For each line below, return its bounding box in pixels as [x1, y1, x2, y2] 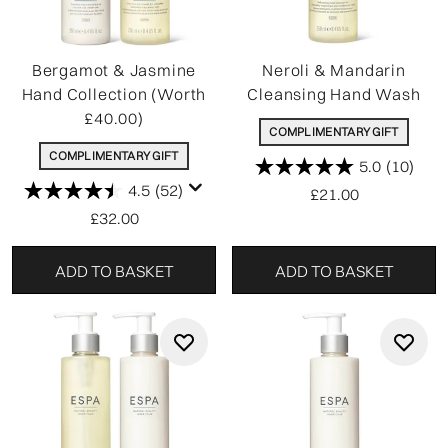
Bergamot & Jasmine [31, 60, 197, 80]
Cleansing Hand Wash [247, 84, 421, 104]
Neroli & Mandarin [262, 60, 406, 80]
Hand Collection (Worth [21, 84, 207, 104]
